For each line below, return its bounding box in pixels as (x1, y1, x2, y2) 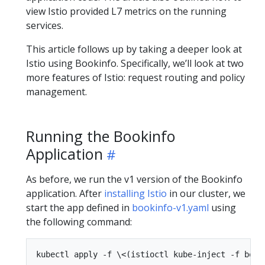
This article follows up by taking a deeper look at (26, 43, 242, 56)
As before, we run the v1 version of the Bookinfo (26, 173, 243, 186)
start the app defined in (26, 201, 132, 214)
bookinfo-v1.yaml (132, 201, 209, 214)
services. (26, 19, 63, 32)
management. (26, 85, 87, 98)
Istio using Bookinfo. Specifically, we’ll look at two (26, 57, 244, 70)
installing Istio (104, 187, 167, 200)
